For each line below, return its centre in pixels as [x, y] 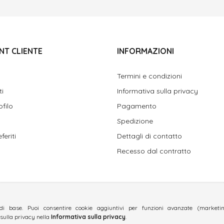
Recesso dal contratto [154, 151]
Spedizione [135, 121]
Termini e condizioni [149, 76]
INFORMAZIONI [145, 51]
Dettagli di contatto [149, 136]
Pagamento [137, 106]
